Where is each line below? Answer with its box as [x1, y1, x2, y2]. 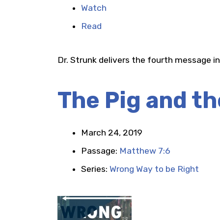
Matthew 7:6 [119, 146, 170, 156]
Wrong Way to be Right [110, 164, 199, 174]
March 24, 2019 [81, 128, 142, 137]
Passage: [81, 146, 119, 156]
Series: [81, 164, 110, 174]
